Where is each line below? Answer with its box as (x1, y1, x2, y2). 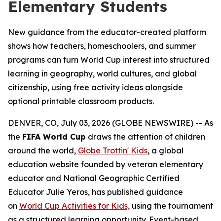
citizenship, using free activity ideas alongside (8, 82, 183, 92)
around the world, (8, 146, 78, 155)
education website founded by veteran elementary (8, 159, 203, 169)
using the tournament (130, 201, 213, 211)
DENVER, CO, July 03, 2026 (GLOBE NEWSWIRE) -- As (8, 118, 213, 128)
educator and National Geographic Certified (8, 173, 180, 183)
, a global (147, 146, 184, 155)
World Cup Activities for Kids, (19, 201, 130, 211)
